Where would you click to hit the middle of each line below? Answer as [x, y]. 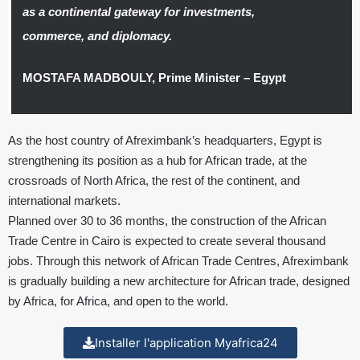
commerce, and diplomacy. [98, 36]
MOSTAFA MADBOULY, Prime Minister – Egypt [154, 78]
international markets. [64, 201]
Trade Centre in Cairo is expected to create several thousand [167, 241]
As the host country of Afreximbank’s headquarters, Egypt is [165, 141]
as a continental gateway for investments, [138, 12]
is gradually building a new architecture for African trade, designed [179, 281]
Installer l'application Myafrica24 [186, 343]
